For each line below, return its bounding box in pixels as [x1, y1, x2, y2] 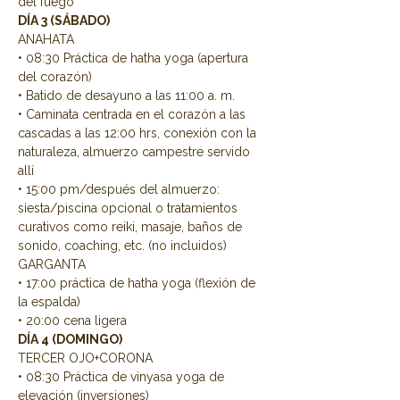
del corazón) [18, 70, 92, 84]
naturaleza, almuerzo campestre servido [18, 145, 254, 159]
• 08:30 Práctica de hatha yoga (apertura [18, 51, 252, 65]
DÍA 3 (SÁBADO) [18, 13, 110, 28]
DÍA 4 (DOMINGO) [18, 332, 122, 346]
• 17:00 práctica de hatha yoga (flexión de [18, 276, 259, 290]
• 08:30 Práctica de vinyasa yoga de [18, 370, 228, 384]
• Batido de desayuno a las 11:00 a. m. [18, 88, 235, 103]
